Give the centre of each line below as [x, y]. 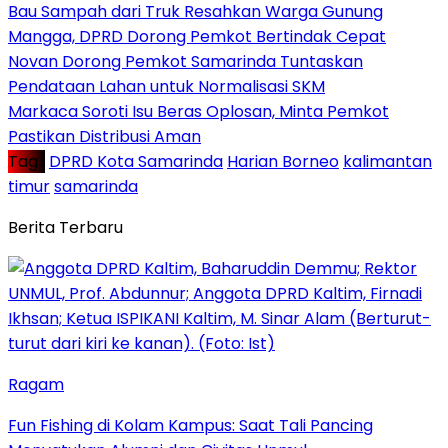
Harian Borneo [283, 161]
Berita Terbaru [65, 227]
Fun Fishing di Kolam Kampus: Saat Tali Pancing [190, 425]
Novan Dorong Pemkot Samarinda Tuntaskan [185, 61]
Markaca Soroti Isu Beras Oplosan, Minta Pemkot [198, 111]
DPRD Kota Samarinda [136, 161]
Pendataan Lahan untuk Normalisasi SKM [166, 86]
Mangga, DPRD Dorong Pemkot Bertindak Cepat [197, 36]
